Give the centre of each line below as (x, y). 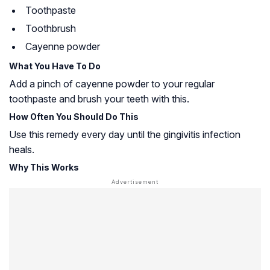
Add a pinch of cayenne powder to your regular (112, 83)
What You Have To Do (55, 66)
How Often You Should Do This (74, 116)
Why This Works (44, 167)
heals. (22, 149)
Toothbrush (51, 28)
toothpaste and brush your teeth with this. (99, 99)
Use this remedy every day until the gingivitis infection (125, 134)
